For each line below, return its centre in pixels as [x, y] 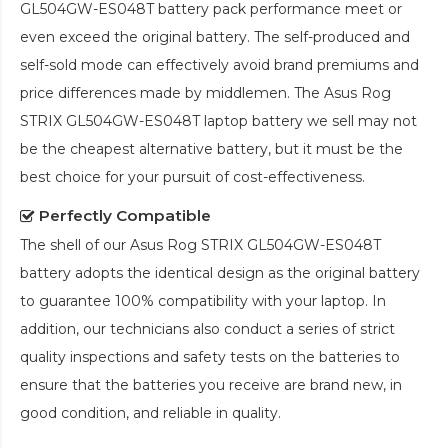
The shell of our [75, 244]
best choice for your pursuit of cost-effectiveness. [192, 176]
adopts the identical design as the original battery [245, 272]
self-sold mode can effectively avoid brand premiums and [219, 64]
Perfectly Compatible [125, 215]
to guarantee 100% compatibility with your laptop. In [203, 300]
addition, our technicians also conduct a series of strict [207, 328]
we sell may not [360, 120]
